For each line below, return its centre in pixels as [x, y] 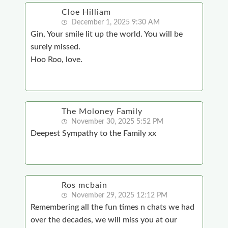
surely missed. [55, 47]
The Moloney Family [102, 112]
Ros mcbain [84, 186]
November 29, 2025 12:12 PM [118, 196]
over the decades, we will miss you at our [104, 220]
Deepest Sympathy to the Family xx [93, 134]
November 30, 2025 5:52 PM [116, 122]
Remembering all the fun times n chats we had [112, 207]
